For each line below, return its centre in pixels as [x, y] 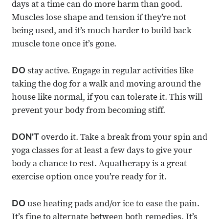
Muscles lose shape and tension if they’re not [99, 18]
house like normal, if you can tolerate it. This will [107, 98]
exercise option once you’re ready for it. [89, 178]
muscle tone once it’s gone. [64, 45]
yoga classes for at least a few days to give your [102, 151]
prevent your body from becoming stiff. [88, 111]
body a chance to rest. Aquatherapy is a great [99, 164]
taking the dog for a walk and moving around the [106, 85]
